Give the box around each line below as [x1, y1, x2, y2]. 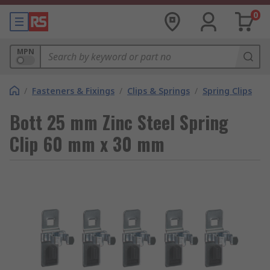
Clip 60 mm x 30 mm [10, 130, 165, 157]
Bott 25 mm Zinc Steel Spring [10, 108, 228, 136]
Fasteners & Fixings [32, 85, 115, 96]
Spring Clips [202, 85, 252, 96]
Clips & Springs [127, 85, 190, 96]
